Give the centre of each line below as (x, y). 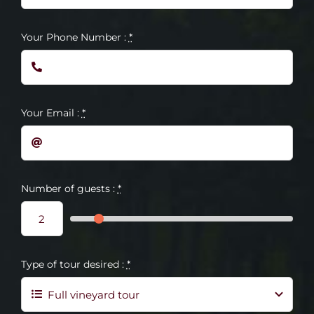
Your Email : (51, 113)
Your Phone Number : (75, 37)
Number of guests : (69, 189)
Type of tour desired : (74, 265)
